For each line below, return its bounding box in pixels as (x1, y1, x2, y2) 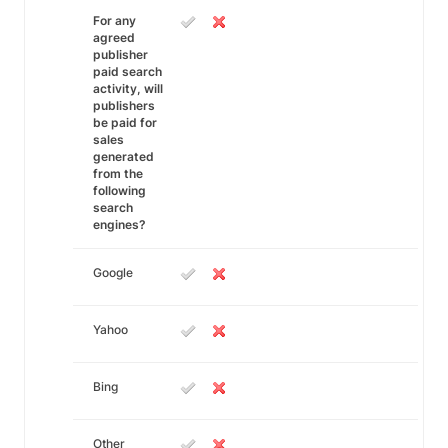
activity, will (93, 81, 163, 96)
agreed (93, 30, 135, 45)
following (93, 183, 146, 198)
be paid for (93, 115, 157, 130)
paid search (93, 64, 162, 79)
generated (93, 149, 154, 164)
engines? (93, 217, 146, 232)
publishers (93, 98, 155, 113)
